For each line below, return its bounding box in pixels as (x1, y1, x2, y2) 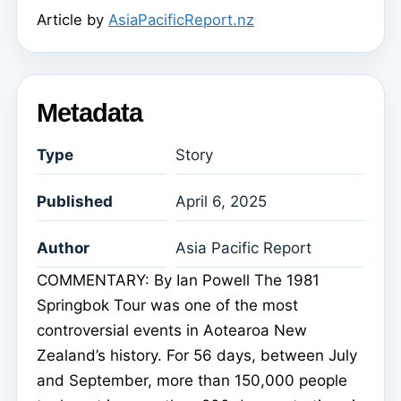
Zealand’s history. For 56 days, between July (37, 346, 357, 365)
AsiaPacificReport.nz (108, 10, 254, 29)
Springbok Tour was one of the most (37, 296, 298, 315)
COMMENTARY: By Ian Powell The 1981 (37, 271, 320, 290)
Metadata (37, 98, 142, 127)
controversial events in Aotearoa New (37, 321, 307, 340)
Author (37, 239, 90, 258)
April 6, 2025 (175, 192, 267, 211)
